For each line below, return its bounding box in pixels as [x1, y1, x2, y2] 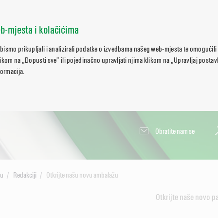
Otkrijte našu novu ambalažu [46, 171, 118, 179]
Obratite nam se [155, 127, 195, 135]
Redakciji [13, 171, 36, 179]
